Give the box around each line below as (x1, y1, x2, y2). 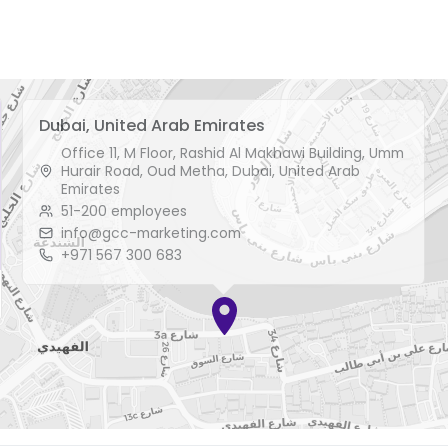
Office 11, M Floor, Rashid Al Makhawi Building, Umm (61, 143, 404, 163)
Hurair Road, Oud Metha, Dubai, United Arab (61, 161, 360, 181)
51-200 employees (61, 201, 187, 221)
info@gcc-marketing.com (61, 223, 241, 243)
